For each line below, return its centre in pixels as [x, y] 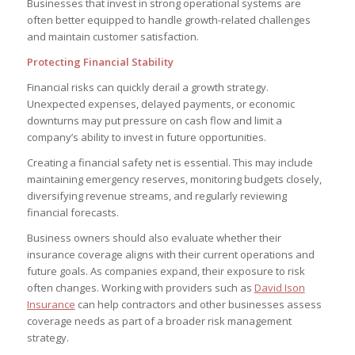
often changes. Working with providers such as [140, 288]
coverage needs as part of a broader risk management [159, 321]
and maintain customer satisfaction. [113, 37]
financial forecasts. [73, 213]
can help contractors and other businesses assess [198, 305]
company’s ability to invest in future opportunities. [146, 137]
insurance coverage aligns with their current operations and [170, 255]
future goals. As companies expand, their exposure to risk [166, 271]
